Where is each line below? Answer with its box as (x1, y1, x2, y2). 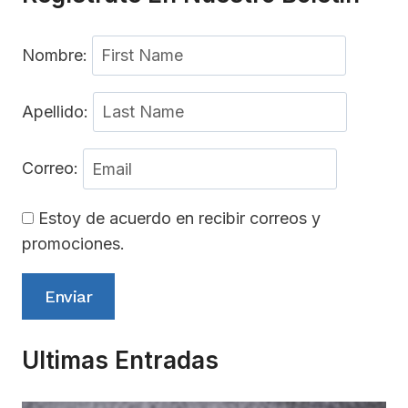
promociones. (22, 233, 125, 253)
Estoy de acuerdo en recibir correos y (34, 208, 321, 228)
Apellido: (22, 102, 93, 122)
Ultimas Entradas (22, 345, 219, 374)
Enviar (45, 286, 92, 306)
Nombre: (22, 45, 92, 65)
